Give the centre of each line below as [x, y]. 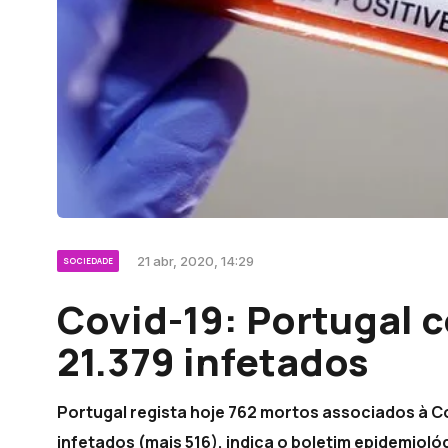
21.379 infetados [213, 361]
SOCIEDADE [88, 261]
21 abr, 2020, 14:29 [195, 261]
